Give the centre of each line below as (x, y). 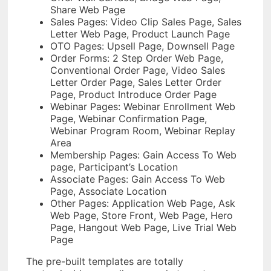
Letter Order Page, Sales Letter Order (136, 82)
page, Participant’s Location (114, 167)
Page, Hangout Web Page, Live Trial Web (143, 227)
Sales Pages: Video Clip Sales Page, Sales (146, 21)
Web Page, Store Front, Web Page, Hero (142, 215)
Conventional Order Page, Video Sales (138, 70)
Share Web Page (88, 9)
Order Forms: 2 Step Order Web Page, (137, 58)
